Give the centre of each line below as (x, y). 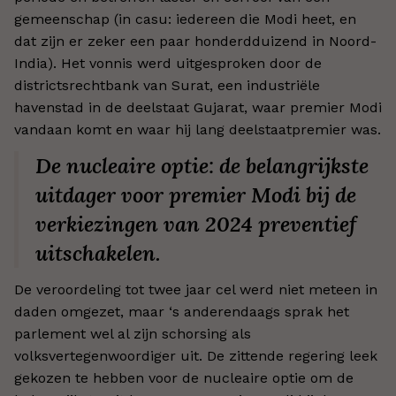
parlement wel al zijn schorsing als (133, 334)
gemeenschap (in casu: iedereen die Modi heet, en (185, 19)
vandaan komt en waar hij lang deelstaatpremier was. (198, 129)
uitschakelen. (98, 253)
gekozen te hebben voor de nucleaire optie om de (184, 378)
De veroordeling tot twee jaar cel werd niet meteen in (196, 289)
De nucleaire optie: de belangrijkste (202, 166)
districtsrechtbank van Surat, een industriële (167, 85)
